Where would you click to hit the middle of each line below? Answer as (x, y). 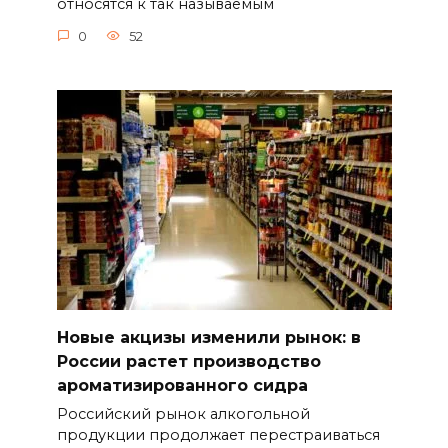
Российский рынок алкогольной (183, 414)
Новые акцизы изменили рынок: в (208, 337)
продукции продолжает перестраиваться (218, 435)
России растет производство (188, 361)
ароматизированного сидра (182, 385)
